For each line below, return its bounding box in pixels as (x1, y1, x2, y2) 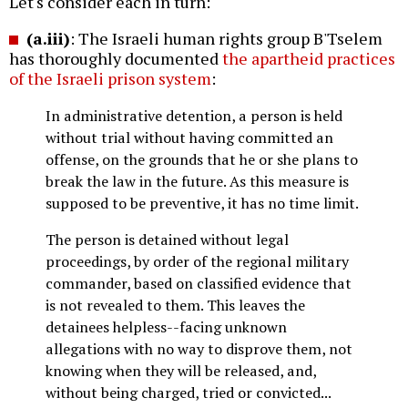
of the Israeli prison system (9, 66, 211, 89)
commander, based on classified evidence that (46, 272, 352, 293)
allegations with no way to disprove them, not (46, 338, 352, 359)
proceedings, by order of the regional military (46, 250, 349, 271)
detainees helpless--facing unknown (46, 316, 287, 337)
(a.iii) (26, 26, 70, 49)
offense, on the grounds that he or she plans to (46, 148, 358, 169)
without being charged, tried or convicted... (46, 382, 331, 403)
